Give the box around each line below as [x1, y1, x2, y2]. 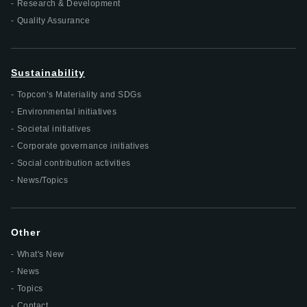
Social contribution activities [16, 158, 131, 168]
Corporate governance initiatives [16, 140, 149, 151]
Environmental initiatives [16, 106, 116, 116]
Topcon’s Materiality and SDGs [16, 89, 141, 99]
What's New [16, 249, 64, 259]
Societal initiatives [16, 123, 91, 134]
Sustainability [11, 66, 85, 78]
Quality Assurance [16, 15, 90, 25]
